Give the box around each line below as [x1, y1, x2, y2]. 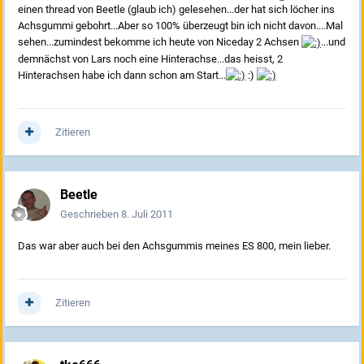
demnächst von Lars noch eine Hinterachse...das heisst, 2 [18, 52, 283, 65]
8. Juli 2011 [121, 208, 173, 221]
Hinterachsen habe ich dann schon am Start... [18, 68, 226, 81]
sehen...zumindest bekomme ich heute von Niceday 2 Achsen [18, 35, 301, 48]
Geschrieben [60, 208, 121, 221]
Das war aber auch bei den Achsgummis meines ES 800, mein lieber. [18, 240, 331, 253]
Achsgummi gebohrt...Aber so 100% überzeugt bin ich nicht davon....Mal [18, 19, 343, 32]
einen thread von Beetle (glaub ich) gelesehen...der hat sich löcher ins [18, 2, 335, 15]
